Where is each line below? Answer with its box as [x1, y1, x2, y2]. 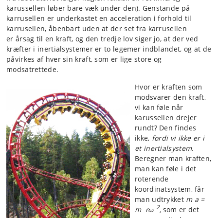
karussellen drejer [135, 112, 197, 122]
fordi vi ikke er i [151, 133, 205, 143]
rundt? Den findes [135, 123, 197, 132]
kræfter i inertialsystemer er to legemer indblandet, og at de [6, 44, 212, 54]
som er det [163, 204, 200, 214]
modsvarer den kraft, [135, 92, 206, 102]
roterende [135, 174, 169, 183]
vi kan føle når [135, 102, 183, 112]
